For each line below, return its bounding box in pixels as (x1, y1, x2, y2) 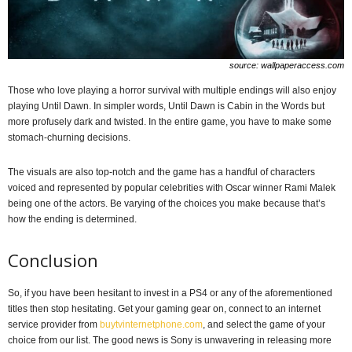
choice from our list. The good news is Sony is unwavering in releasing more (8, 335, 332, 346)
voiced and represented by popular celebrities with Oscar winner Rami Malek (8, 182, 335, 194)
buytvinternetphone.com (100, 319, 203, 331)
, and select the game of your (203, 319, 325, 331)
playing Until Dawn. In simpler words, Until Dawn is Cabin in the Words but (8, 101, 324, 112)
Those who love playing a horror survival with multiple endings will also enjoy (8, 85, 336, 97)
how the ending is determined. (8, 214, 137, 225)
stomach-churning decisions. (8, 132, 130, 144)
